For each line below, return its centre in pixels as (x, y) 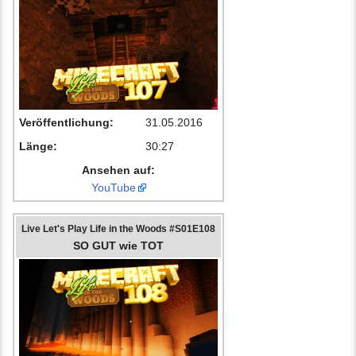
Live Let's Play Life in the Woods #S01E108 (118, 229)
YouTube (113, 188)
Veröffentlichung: (66, 123)
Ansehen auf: (118, 170)
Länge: (38, 147)
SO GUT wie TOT (118, 246)
